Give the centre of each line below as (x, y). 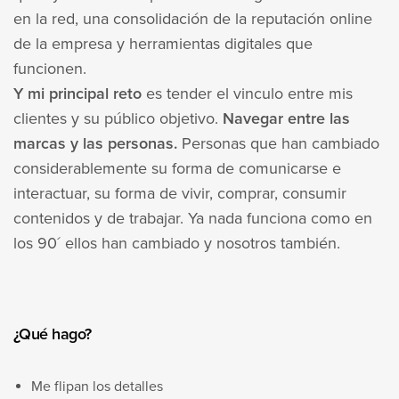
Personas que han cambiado (279, 144)
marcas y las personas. (96, 144)
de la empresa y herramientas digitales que (163, 44)
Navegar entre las (287, 119)
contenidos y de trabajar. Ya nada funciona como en (193, 219)
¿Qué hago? (53, 334)
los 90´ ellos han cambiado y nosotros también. (177, 244)
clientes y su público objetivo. (118, 119)
